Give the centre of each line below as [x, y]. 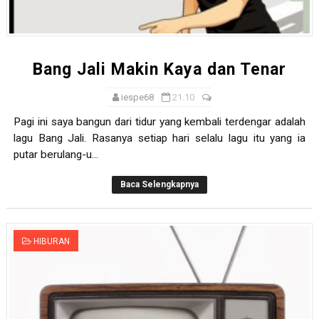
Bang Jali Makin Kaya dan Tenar [159, 70]
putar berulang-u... [56, 155]
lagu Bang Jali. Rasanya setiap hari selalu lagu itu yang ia [159, 138]
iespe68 [138, 98]
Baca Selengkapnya [159, 185]
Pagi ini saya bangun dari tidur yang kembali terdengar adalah [159, 122]
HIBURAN [51, 242]
